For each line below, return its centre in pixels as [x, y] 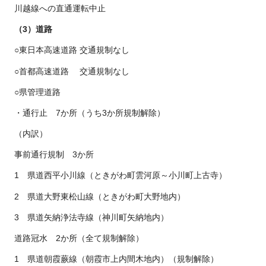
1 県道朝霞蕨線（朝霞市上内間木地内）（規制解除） [112, 259]
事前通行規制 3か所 [50, 155]
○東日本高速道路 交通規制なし [68, 50]
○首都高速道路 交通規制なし [68, 71]
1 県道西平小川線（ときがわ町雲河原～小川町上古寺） [116, 175]
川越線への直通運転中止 [56, 8]
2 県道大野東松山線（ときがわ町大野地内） [96, 196]
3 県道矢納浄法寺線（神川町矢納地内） [87, 217]
